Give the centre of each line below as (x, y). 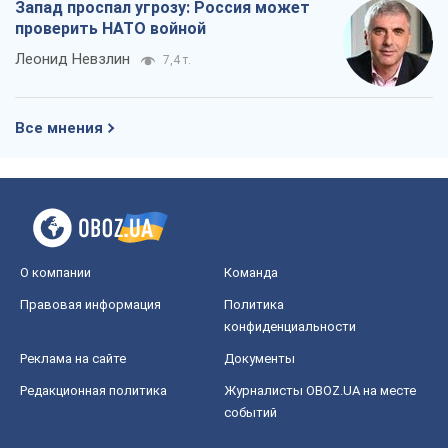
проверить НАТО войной (110, 28)
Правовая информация (90, 304)
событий (250, 412)
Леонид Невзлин (72, 58)
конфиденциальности (290, 326)
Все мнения (59, 127)
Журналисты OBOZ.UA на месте (320, 390)
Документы (259, 358)
